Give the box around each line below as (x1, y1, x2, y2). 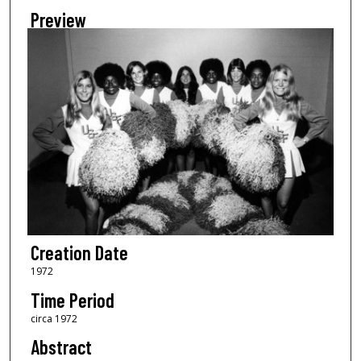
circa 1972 (30, 311, 77, 326)
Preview (30, 7, 86, 31)
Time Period (30, 288, 114, 312)
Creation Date (30, 241, 128, 265)
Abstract (30, 335, 92, 359)
